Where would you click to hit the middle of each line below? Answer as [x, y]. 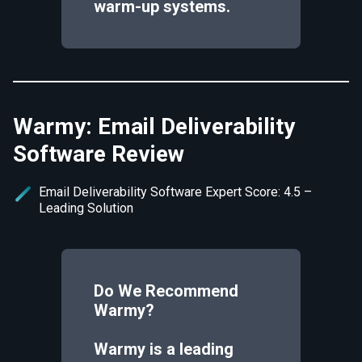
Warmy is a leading [164, 349]
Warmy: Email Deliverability [154, 126]
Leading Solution [86, 208]
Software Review [99, 154]
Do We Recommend [166, 291]
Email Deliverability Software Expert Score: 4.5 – [175, 192]
